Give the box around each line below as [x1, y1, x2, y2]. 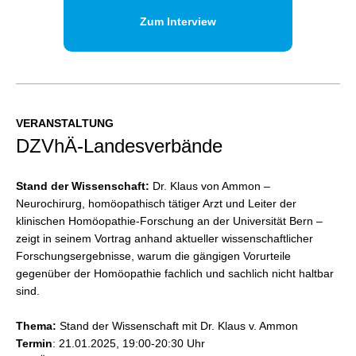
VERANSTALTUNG [16, 117, 114, 130]
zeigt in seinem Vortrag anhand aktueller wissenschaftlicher [16, 232, 313, 245]
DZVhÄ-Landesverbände [16, 135, 222, 157]
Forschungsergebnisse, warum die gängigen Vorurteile [16, 250, 291, 262]
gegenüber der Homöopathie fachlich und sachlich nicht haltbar [16, 267, 334, 280]
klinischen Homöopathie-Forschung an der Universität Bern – [16, 215, 323, 227]
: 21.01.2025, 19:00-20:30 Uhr [52, 337, 205, 350]
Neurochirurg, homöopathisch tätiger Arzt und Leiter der [16, 197, 296, 210]
